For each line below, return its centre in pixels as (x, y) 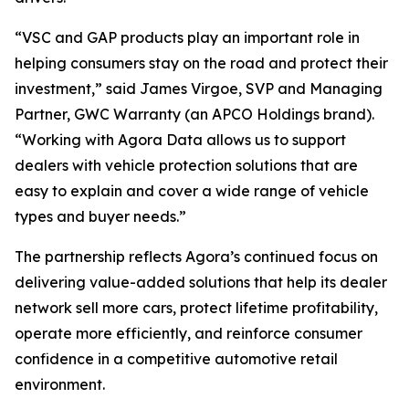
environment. (60, 384)
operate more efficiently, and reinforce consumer (189, 333)
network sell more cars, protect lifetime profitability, (196, 308)
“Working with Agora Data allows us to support (180, 140)
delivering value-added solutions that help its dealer (201, 282)
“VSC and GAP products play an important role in (187, 37)
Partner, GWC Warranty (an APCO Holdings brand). (194, 114)
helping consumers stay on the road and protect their (201, 63)
